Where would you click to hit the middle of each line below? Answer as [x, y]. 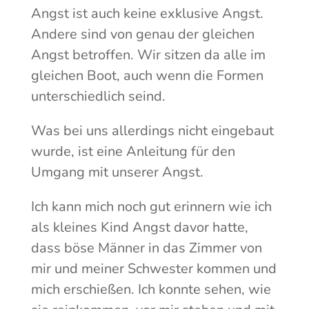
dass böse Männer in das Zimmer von [146, 248]
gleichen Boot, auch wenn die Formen [147, 76]
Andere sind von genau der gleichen [142, 34]
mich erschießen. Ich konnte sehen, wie [151, 290]
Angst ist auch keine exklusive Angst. [147, 14]
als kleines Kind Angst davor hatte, [139, 228]
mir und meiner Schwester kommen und [153, 269]
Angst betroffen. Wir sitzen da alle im [148, 55]
